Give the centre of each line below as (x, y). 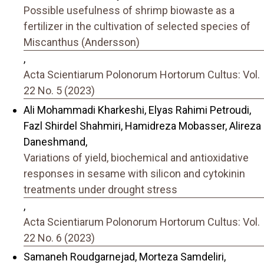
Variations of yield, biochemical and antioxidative (136, 157)
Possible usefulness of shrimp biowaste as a (129, 11)
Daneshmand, (55, 141)
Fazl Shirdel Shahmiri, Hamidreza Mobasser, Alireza (142, 126)
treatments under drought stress (100, 189)
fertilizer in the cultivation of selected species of (137, 27)
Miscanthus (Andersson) (82, 42)
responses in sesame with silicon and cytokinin (134, 173)
